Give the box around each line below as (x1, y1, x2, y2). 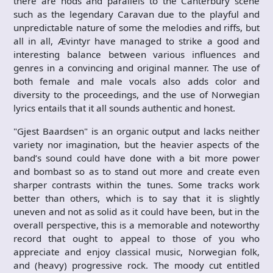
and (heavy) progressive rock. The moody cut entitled (13, 259, 260, 271)
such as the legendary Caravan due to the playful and (13, 8, 260, 20)
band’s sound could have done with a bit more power (13, 152, 260, 164)
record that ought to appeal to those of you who (13, 232, 260, 244)
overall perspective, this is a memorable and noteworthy (13, 219, 260, 231)
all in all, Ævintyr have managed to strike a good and (13, 35, 260, 47)
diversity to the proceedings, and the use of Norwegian (13, 88, 260, 101)
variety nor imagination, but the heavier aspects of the (13, 138, 260, 151)
